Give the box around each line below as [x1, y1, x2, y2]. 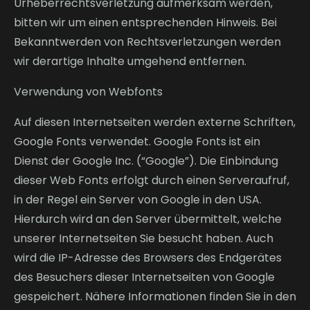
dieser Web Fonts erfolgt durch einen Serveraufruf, [14, 172, 289, 188]
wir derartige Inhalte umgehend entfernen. [14, 53, 246, 69]
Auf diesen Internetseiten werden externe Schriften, [14, 114, 295, 130]
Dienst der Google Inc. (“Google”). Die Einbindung [14, 153, 278, 169]
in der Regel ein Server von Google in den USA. [14, 192, 262, 208]
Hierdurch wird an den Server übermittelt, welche [14, 211, 282, 227]
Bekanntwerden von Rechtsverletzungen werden [14, 34, 281, 50]
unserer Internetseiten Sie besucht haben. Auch [14, 230, 273, 246]
